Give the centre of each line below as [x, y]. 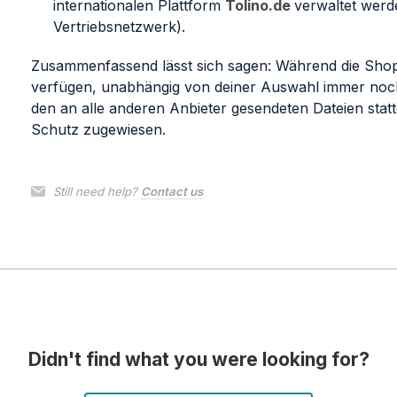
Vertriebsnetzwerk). [119, 27]
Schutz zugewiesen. [98, 130]
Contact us [171, 192]
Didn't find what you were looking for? [198, 360]
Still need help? [97, 192]
